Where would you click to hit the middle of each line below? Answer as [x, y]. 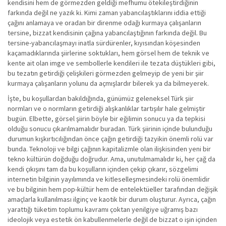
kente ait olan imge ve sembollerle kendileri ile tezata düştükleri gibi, [111, 63]
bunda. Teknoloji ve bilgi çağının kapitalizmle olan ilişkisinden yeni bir [109, 149]
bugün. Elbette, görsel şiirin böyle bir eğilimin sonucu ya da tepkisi [106, 119]
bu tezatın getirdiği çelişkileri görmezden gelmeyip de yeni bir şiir [106, 73]
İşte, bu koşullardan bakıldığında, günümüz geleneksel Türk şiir [101, 98]
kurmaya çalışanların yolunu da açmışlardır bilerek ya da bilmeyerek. [108, 83]
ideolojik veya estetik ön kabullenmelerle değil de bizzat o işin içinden [112, 219]
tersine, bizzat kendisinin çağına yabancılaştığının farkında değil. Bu [107, 33]
